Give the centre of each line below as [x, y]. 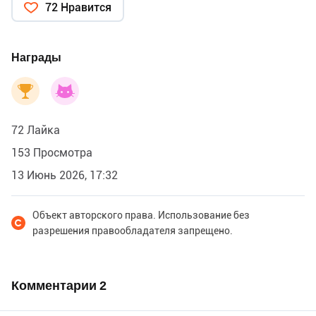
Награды [36, 57]
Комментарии [55, 285]
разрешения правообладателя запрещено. [133, 230]
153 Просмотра [52, 152]
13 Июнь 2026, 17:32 [65, 175]
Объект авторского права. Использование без [141, 215]
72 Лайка [36, 130]
